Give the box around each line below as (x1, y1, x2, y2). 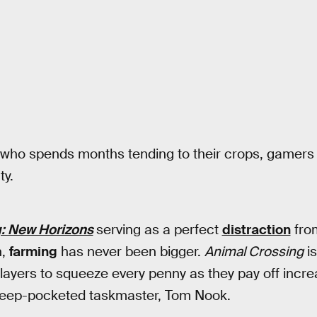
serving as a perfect (96, 220, 222, 238)
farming (8, 242, 57, 260)
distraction (221, 220, 291, 238)
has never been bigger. (57, 242, 204, 260)
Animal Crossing (204, 242, 304, 260)
